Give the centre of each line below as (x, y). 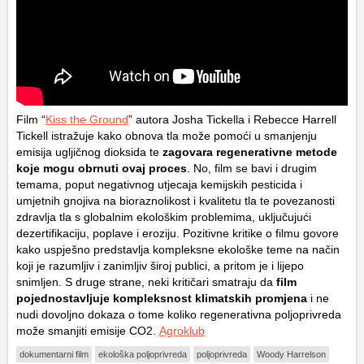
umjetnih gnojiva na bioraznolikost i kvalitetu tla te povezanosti (175, 201)
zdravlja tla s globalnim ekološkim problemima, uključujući (164, 217)
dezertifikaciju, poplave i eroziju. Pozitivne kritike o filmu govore (178, 233)
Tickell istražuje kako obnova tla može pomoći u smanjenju (167, 136)
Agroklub (182, 331)
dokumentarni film (54, 354)
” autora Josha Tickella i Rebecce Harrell (232, 119)
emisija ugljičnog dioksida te (89, 152)
